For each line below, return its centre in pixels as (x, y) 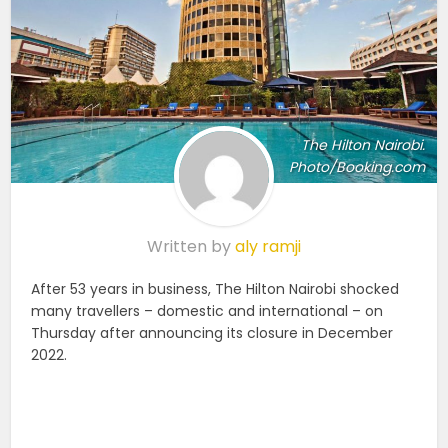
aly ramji (268, 246)
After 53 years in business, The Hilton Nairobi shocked (215, 288)
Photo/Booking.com (356, 166)
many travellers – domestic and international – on (207, 310)
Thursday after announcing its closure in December (212, 332)
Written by (191, 246)
